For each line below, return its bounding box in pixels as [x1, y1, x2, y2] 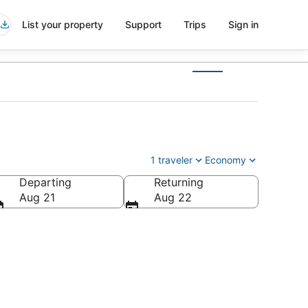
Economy [205, 154, 246, 166]
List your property [22, 19, 103, 30]
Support [125, 19, 162, 30]
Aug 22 [154, 190, 192, 204]
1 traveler [151, 154, 192, 166]
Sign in [228, 19, 258, 30]
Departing [19, 175, 71, 189]
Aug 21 [19, 190, 55, 204]
